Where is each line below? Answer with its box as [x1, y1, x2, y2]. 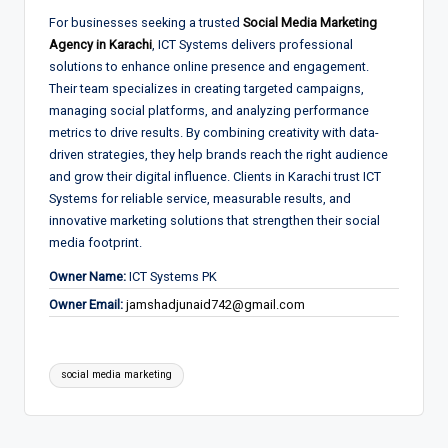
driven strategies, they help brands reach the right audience [49, 146, 388, 162]
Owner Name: [49, 268, 126, 284]
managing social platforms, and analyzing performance [49, 102, 369, 118]
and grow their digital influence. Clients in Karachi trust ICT [49, 168, 381, 184]
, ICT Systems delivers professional [152, 36, 353, 52]
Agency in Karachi [49, 36, 152, 52]
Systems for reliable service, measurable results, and [49, 190, 351, 206]
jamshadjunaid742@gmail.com [126, 296, 305, 312]
